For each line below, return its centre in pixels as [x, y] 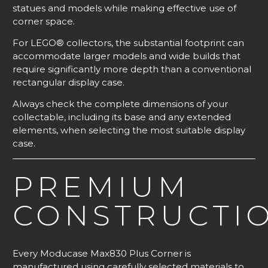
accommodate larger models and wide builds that [127, 56]
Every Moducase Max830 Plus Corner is [102, 253]
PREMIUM [101, 186]
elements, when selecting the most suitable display [129, 130]
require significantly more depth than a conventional [132, 69]
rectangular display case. [68, 83]
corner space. [44, 22]
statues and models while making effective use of [124, 8]
